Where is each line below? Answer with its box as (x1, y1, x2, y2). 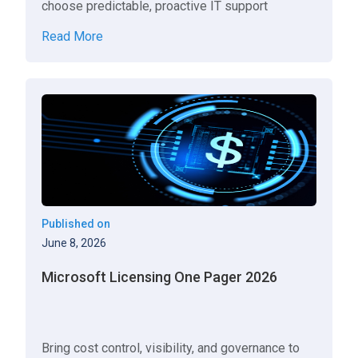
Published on (42, 217, 111, 230)
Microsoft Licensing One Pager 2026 (42, 268, 278, 285)
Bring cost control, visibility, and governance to (42, 340, 300, 356)
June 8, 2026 (42, 237, 107, 249)
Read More (42, 29, 104, 44)
